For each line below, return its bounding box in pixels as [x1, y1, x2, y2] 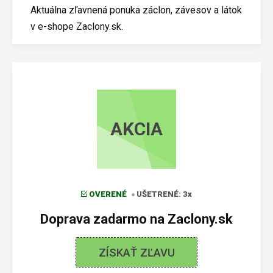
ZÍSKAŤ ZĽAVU [98, 246, 175, 259]
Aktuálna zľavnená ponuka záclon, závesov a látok [30, 4, 242, 16]
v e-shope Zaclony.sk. [30, 21, 123, 32]
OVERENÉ [89, 190, 127, 199]
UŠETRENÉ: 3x [136, 190, 192, 199]
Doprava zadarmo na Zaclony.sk [40, 211, 233, 227]
